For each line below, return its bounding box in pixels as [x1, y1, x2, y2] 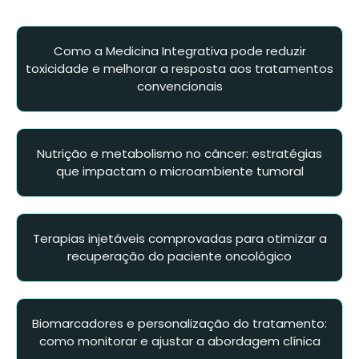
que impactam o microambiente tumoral [55, 163, 304, 179]
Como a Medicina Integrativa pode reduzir [53, 42, 306, 59]
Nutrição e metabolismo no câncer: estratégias [37, 145, 322, 162]
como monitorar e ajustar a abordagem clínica [38, 333, 321, 349]
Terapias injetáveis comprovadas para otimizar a [32, 230, 327, 247]
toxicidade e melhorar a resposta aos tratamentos [26, 60, 333, 77]
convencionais [136, 78, 223, 95]
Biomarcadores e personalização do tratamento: [32, 315, 327, 332]
